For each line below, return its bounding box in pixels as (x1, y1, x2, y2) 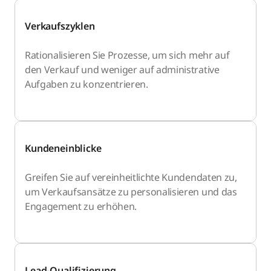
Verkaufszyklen (25, 19, 95, 33)
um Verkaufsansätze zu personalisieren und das (25, 185, 237, 199)
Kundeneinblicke (25, 142, 102, 155)
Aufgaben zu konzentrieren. (25, 77, 148, 91)
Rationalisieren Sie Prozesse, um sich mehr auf (25, 48, 230, 62)
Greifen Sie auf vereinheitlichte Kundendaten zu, (25, 171, 237, 184)
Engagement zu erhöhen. (25, 200, 137, 214)
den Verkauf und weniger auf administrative (25, 63, 220, 77)
